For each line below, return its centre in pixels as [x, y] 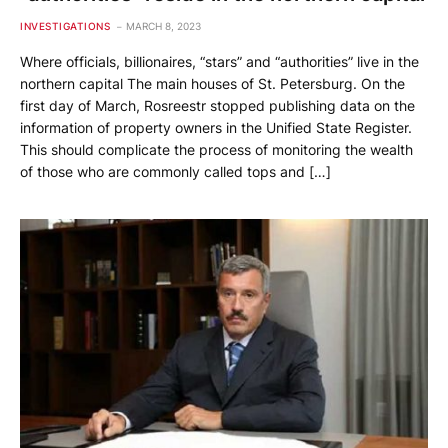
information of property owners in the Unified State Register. [216, 128]
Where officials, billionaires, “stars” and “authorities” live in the [219, 62]
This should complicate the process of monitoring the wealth [216, 150]
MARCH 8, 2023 [163, 26]
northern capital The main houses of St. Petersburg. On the [212, 84]
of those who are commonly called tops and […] [175, 172]
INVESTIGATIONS [65, 26]
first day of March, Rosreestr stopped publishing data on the [217, 106]
